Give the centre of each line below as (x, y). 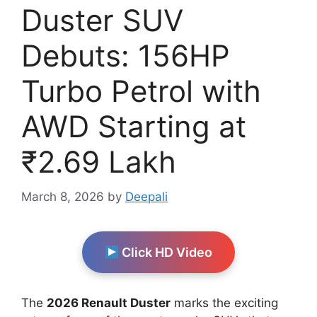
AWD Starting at (134, 127)
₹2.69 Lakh (99, 162)
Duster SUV (102, 21)
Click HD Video (166, 252)
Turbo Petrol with (141, 91)
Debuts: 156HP (126, 56)
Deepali (146, 196)
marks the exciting (224, 302)
